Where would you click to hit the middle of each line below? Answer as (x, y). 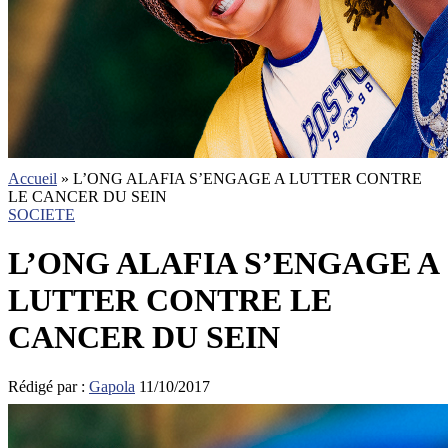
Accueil (32, 178)
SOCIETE (41, 214)
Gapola (112, 386)
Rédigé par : (48, 386)
